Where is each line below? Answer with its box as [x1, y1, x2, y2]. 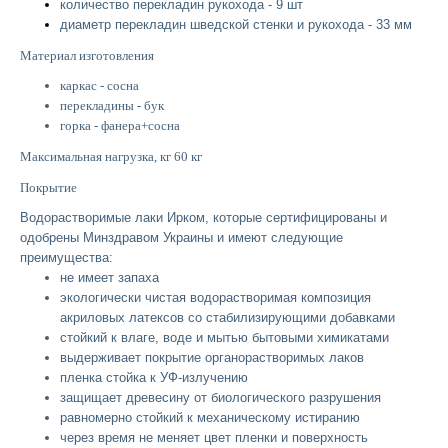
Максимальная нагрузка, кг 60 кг [20, 148, 202, 164]
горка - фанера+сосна [60, 117, 180, 133]
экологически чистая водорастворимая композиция [60, 289, 371, 305]
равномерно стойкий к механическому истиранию [60, 409, 360, 425]
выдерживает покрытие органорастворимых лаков [60, 349, 364, 365]
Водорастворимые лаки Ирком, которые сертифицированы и [20, 209, 387, 225]
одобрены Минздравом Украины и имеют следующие [20, 229, 343, 245]
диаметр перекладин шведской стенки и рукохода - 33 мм [60, 16, 412, 32]
